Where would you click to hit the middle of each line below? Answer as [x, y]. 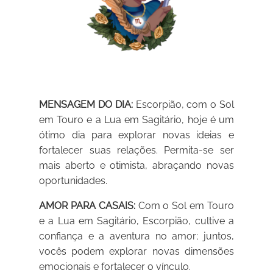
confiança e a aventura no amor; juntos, [136, 236]
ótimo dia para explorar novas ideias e [136, 135]
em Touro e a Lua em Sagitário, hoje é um [136, 120]
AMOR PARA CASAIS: [87, 206]
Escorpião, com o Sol [183, 105]
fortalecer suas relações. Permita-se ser [136, 151]
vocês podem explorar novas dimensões [136, 252]
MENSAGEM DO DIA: [86, 105]
